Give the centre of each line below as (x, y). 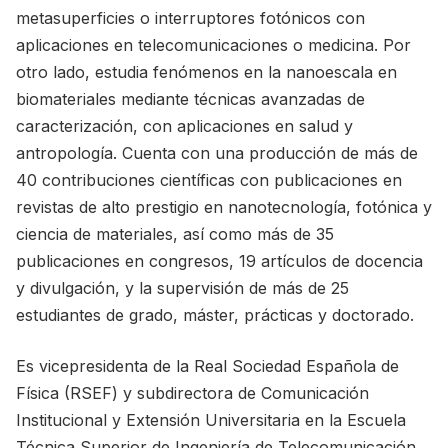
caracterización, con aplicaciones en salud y (184, 126)
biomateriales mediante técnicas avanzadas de (190, 99)
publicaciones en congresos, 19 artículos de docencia (219, 261)
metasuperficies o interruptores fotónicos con (190, 18)
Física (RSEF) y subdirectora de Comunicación (192, 393)
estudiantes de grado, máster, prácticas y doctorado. (215, 315)
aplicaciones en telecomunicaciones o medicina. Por (213, 45)
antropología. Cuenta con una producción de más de (217, 153)
